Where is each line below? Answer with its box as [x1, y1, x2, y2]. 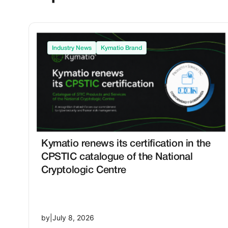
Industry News [52, 45, 92, 51]
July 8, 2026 [52, 213, 94, 222]
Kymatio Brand [101, 45, 142, 51]
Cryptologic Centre [41, 165, 126, 175]
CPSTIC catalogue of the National [41, 152, 193, 162]
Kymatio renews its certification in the [41, 139, 211, 149]
